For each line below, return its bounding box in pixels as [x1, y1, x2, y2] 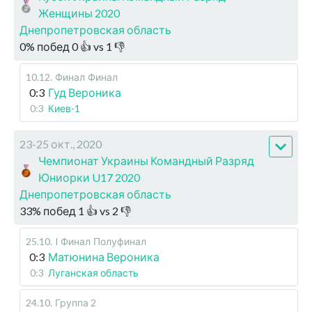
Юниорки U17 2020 [38, 171, 141, 185]
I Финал [55, 235, 91, 248]
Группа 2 [55, 297, 96, 309]
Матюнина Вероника [48, 250, 159, 264]
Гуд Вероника [48, 86, 121, 100]
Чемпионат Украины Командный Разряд [38, 154, 255, 168]
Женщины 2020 [38, 6, 120, 20]
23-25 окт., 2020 [19, 137, 102, 151]
